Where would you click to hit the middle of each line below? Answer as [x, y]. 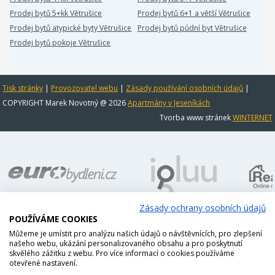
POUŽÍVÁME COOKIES [53, 219]
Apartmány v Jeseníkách [169, 103]
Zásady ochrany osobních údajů [203, 208]
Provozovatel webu [85, 88]
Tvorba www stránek [196, 118]
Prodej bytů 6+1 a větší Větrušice [194, 13]
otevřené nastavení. [43, 263]
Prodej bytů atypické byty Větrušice [71, 28]
